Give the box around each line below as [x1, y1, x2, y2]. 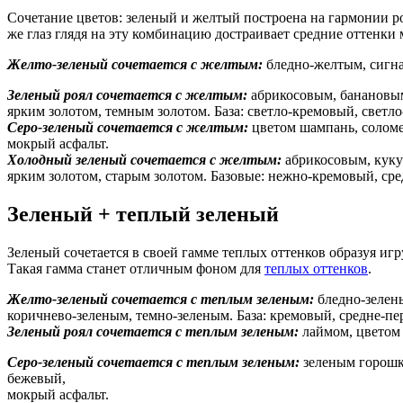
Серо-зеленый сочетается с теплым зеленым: [7, 354, 300, 370]
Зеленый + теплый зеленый [7, 201, 279, 226]
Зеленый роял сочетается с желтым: [7, 86, 247, 103]
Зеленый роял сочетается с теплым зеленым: [7, 323, 299, 339]
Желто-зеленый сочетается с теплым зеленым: [7, 291, 314, 307]
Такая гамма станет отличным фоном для [7, 260, 264, 276]
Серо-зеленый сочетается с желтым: [7, 119, 248, 135]
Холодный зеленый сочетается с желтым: [7, 151, 282, 167]
